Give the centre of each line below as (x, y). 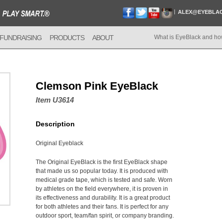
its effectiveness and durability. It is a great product (103, 198)
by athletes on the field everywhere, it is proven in (102, 189)
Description (55, 124)
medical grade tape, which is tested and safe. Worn (104, 180)
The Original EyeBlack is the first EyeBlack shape (102, 162)
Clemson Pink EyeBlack (97, 86)
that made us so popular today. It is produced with (102, 171)
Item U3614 (55, 100)
